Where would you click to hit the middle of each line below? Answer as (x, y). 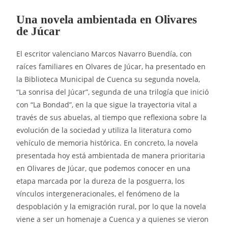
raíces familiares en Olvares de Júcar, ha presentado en (111, 66)
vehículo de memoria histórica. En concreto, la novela (107, 142)
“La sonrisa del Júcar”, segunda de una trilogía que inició (113, 92)
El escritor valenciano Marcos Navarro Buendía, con (104, 53)
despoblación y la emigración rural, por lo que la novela (111, 206)
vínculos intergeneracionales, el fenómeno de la (98, 193)
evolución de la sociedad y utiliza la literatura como (104, 130)
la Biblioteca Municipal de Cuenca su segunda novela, (108, 79)
